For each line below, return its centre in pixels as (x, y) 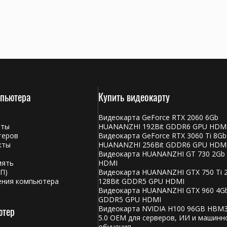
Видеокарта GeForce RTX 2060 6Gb (158, 117)
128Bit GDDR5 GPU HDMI (141, 181)
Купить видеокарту (134, 97)
